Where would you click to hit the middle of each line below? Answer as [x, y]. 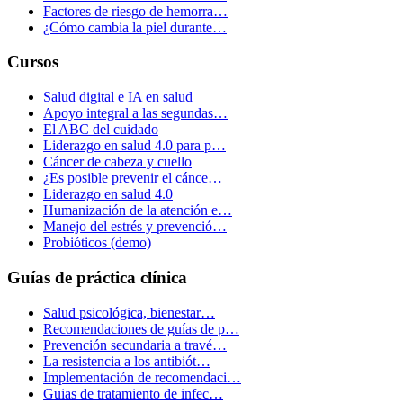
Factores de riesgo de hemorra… [135, 11]
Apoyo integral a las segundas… [135, 113]
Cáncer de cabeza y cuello [117, 162]
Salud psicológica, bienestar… [129, 312]
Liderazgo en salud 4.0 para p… [134, 146]
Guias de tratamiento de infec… [133, 393]
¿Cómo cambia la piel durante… [135, 27]
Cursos [33, 62]
